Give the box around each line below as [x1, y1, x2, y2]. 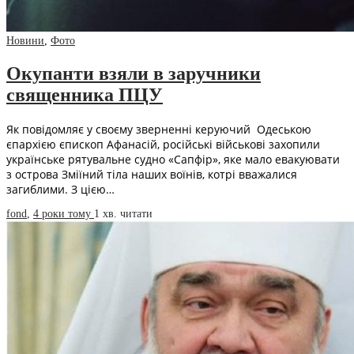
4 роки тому [33, 207, 94, 220]
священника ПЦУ [6, 85, 163, 106]
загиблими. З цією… [6, 181, 115, 197]
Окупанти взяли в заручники [6, 63, 261, 85]
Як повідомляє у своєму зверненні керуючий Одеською [6, 121, 311, 137]
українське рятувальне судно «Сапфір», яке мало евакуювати [6, 151, 340, 167]
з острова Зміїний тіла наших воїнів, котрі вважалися [6, 166, 297, 182]
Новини [6, 35, 44, 47]
